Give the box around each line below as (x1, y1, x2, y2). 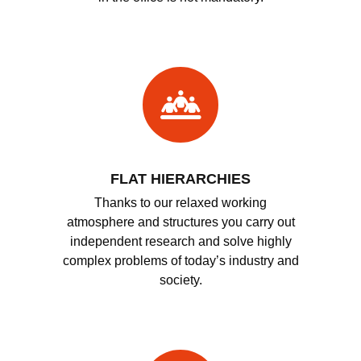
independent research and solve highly (69, 234, 292, 248)
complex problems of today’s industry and (62, 253, 299, 268)
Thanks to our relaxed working (94, 195, 267, 210)
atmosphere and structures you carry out (66, 214, 295, 229)
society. (159, 272, 202, 287)
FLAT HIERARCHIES (110, 170, 251, 187)
